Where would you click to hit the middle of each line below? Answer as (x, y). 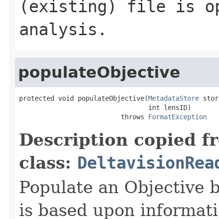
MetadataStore (174, 98)
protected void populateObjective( (84, 98)
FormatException (177, 117)
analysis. (63, 29)
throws (84, 117)
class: (48, 163)
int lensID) (105, 107)
